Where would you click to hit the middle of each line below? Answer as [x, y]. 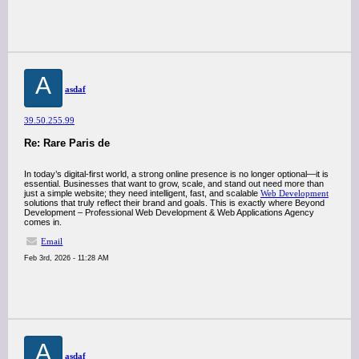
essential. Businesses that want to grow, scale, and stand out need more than [174, 184]
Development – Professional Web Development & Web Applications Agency [169, 212]
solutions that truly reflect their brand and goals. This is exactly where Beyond [174, 203]
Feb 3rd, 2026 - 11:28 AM [67, 258]
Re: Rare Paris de [67, 143]
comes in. [43, 222]
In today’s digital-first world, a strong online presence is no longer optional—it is [176, 174]
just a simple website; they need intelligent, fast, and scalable [142, 193]
